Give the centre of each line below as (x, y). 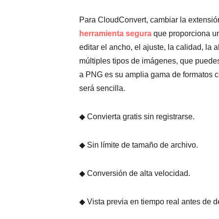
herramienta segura (115, 33)
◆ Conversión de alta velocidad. (135, 173)
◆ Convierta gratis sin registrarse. (137, 117)
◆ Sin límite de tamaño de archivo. (139, 145)
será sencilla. (102, 88)
